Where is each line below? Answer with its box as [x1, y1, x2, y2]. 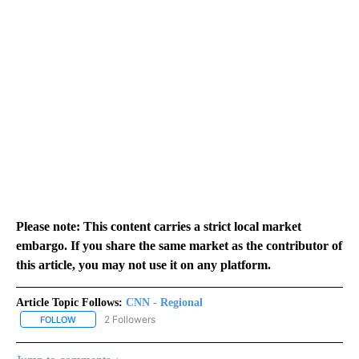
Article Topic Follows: [16, 296, 123, 309]
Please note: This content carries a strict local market [16, 219, 301, 233]
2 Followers [104, 313, 155, 325]
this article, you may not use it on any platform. [16, 257, 271, 272]
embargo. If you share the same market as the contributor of [16, 238, 342, 252]
